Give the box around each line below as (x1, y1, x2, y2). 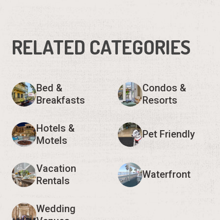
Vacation (36, 162, 76, 174)
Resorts (142, 94, 177, 106)
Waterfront (142, 168, 191, 181)
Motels (36, 134, 67, 146)
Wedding (36, 202, 76, 215)
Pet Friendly (142, 128, 195, 140)
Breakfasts (36, 94, 85, 106)
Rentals (36, 174, 70, 187)
